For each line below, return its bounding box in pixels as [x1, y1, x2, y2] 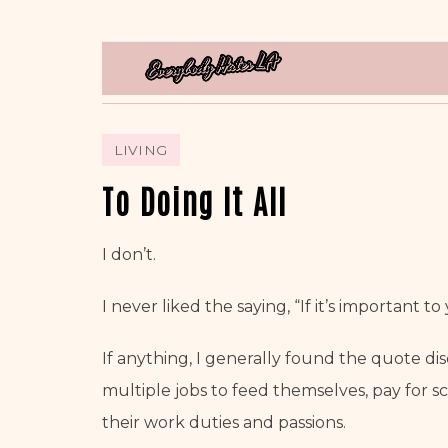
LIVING [114, 142, 169, 158]
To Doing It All [102, 179, 288, 220]
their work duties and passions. [102, 413, 346, 432]
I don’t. [102, 245, 156, 264]
